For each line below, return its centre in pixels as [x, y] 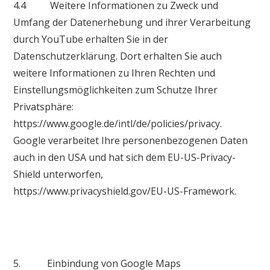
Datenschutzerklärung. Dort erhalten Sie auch [118, 56]
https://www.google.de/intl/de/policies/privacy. [118, 123]
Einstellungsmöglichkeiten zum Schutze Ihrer [116, 89]
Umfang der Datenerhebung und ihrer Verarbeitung [132, 22]
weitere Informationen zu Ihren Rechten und [115, 73]
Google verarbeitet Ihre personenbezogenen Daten [131, 140]
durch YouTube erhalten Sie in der [91, 39]
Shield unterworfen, [58, 174]
